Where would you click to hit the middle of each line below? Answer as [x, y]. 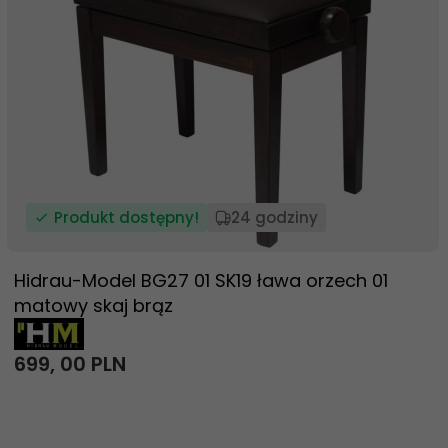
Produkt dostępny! [126, 217]
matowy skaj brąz [93, 305]
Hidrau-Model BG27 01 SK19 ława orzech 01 [201, 280]
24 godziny [274, 217]
